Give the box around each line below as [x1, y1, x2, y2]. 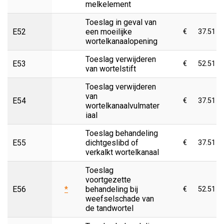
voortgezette [85, 174, 131, 184]
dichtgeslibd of [85, 137, 138, 147]
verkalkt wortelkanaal [85, 147, 159, 157]
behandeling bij [85, 184, 138, 194]
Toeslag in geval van [85, 17, 156, 27]
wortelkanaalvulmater [85, 100, 159, 110]
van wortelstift [85, 63, 136, 73]
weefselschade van [85, 193, 154, 203]
